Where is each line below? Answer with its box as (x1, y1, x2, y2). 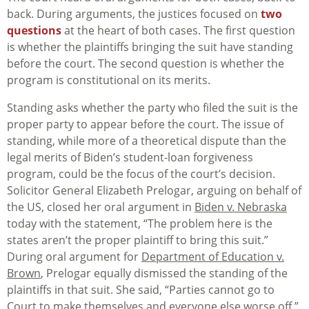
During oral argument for (7, 249, 141, 265)
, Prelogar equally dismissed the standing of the (41, 266, 288, 281)
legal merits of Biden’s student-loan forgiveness (7, 150, 253, 166)
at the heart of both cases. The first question (61, 23, 295, 39)
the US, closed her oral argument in (7, 199, 195, 215)
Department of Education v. (141, 249, 284, 265)
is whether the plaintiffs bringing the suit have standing (7, 39, 293, 55)
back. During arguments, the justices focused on (7, 6, 261, 22)
